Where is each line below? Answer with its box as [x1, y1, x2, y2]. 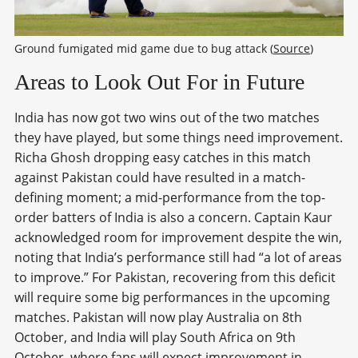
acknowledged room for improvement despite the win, [14, 228, 342, 246]
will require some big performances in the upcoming [14, 288, 330, 306]
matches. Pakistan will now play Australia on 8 [14, 308, 289, 326]
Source [273, 40, 310, 56]
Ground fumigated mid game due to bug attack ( [14, 40, 273, 56]
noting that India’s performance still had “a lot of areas [14, 248, 342, 266]
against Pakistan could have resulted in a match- [14, 168, 305, 186]
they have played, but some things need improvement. [14, 128, 343, 146]
